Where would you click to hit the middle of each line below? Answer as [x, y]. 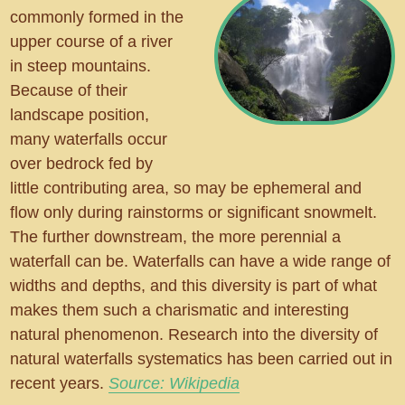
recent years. [60, 384]
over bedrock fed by [82, 164]
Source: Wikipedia [174, 384]
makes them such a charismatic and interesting [180, 311]
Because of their [69, 91]
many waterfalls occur [89, 140]
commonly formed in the [97, 18]
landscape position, [80, 115]
